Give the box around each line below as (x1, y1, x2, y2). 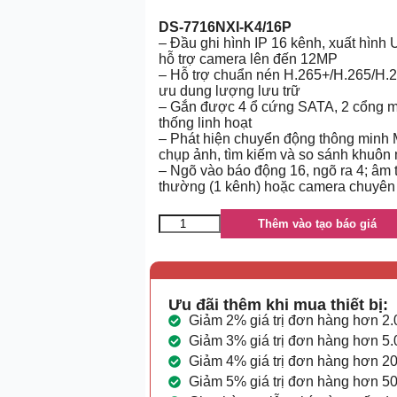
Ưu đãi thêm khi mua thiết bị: (168, 295, 388, 314)
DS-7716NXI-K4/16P (159, 19, 292, 35)
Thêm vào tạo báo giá (258, 216, 377, 230)
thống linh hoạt (159, 114, 252, 130)
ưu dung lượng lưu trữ (159, 82, 300, 98)
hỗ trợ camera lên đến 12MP (159, 51, 338, 66)
